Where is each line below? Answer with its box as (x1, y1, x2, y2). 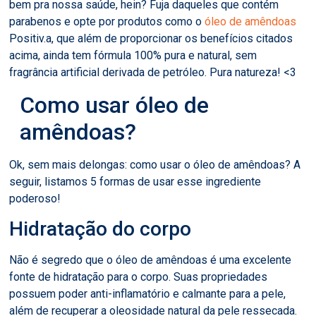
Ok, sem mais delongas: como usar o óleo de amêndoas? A (9, 157, 301, 171)
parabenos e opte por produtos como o (9, 15, 205, 29)
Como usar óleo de (20, 91, 209, 119)
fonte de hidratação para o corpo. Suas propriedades (9, 270, 268, 284)
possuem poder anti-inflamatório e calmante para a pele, (9, 287, 286, 301)
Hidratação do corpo (9, 217, 192, 241)
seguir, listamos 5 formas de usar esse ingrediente (9, 174, 262, 188)
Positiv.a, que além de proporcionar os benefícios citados (9, 32, 293, 46)
